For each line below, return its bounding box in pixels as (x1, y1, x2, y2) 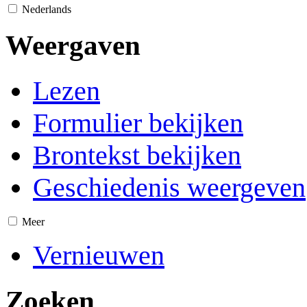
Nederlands (22, 3, 71, 16)
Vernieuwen (33, 239, 164, 271)
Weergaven (5, 29, 140, 62)
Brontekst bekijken (33, 139, 241, 171)
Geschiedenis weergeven (33, 171, 306, 203)
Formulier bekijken (33, 107, 243, 138)
